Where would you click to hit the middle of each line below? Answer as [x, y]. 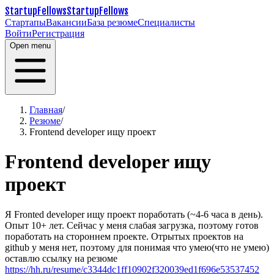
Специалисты [166, 22]
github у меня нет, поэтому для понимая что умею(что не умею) [137, 247]
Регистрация [58, 33]
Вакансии [66, 22]
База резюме [112, 22]
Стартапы [25, 22]
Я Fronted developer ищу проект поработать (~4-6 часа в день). [134, 214]
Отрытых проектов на [197, 236]
